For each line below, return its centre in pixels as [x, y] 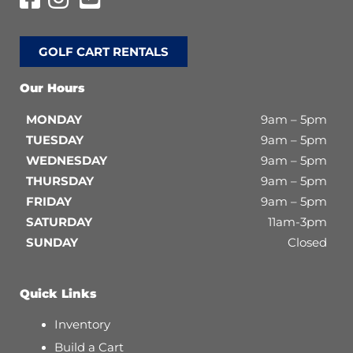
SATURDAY [59, 223]
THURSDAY [60, 182]
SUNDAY [52, 243]
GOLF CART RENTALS [104, 52]
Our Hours [52, 89]
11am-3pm [297, 223]
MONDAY [54, 120]
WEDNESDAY [67, 161]
